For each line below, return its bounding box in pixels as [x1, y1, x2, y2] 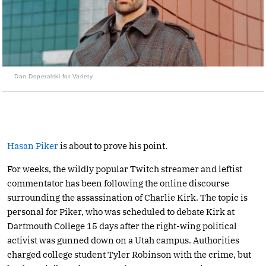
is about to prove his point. [58, 140, 167, 151]
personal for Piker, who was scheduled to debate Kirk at [7, 205, 235, 217]
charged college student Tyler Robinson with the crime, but [7, 248, 251, 260]
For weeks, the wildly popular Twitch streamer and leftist [7, 163, 242, 175]
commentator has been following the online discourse [7, 177, 229, 189]
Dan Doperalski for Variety [14, 72, 93, 80]
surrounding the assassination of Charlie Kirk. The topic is [7, 191, 248, 203]
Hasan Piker [7, 140, 58, 151]
